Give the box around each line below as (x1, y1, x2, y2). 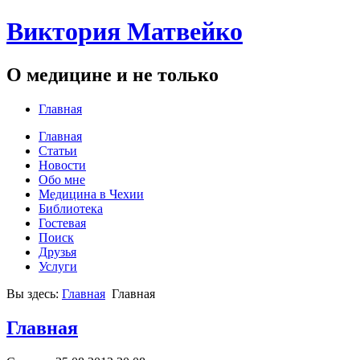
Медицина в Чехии (39, 186, 144, 201)
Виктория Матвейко (6, 17, 243, 47)
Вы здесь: (6, 286, 62, 301)
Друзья (39, 244, 76, 259)
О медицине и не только (6, 63, 219, 85)
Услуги (39, 259, 77, 273)
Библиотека (39, 201, 103, 215)
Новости (39, 157, 86, 172)
